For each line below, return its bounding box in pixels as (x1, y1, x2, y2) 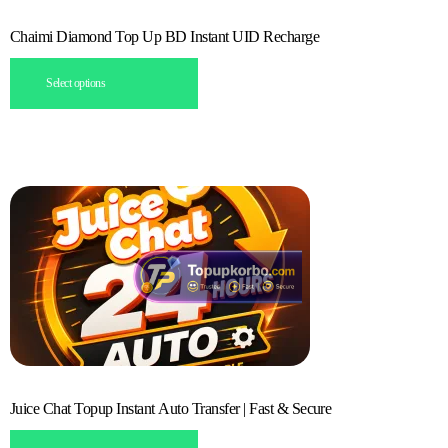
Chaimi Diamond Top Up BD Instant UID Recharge (10, 27, 320, 45)
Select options (46, 75, 106, 90)
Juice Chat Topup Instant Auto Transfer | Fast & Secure (10, 399, 332, 417)
